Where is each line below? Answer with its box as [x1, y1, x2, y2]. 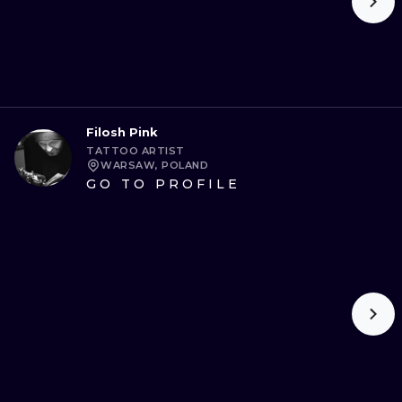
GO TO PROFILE [86, 176, 240, 192]
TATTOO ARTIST [86, 144, 185, 157]
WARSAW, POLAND [100, 159, 208, 171]
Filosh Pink [86, 125, 158, 139]
